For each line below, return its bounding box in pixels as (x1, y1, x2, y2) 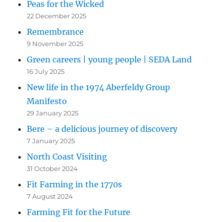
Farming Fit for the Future (27, 207, 131, 217)
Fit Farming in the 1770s (27, 179, 122, 189)
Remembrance (27, 26, 84, 37)
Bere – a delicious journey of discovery (27, 123, 178, 134)
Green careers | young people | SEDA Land (27, 54, 192, 64)
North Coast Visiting (27, 151, 108, 162)
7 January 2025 (27, 136, 75, 145)
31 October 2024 (27, 164, 78, 172)
